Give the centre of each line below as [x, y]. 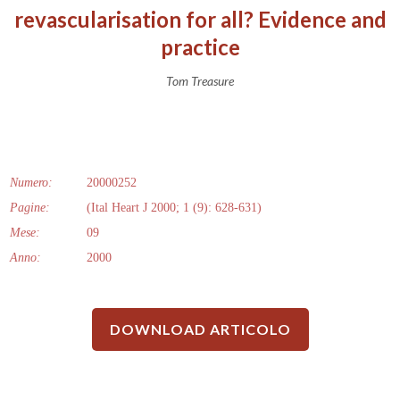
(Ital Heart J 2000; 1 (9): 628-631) [174, 207]
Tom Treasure [200, 80]
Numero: [31, 182]
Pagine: [30, 207]
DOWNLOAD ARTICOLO [200, 329]
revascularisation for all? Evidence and [200, 19]
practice [200, 46]
